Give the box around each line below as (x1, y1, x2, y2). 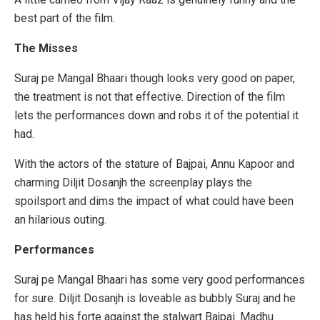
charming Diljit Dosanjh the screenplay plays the (14, 176, 252, 190)
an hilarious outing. (14, 213, 106, 227)
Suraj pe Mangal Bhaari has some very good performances (14, 273, 305, 287)
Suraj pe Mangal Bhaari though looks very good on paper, (14, 71, 295, 86)
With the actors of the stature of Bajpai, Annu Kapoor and (14, 157, 294, 171)
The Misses (14, 41, 78, 56)
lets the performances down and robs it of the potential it (14, 109, 299, 123)
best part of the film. (14, 11, 115, 26)
